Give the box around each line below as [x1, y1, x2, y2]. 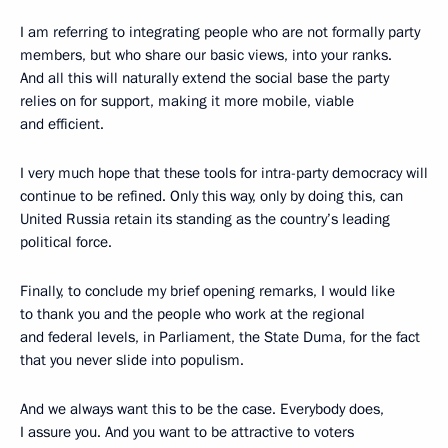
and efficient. [20, 114, 104, 135]
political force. [20, 232, 112, 253]
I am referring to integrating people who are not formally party [20, 22, 420, 43]
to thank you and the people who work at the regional [20, 304, 365, 325]
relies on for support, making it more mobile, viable [20, 91, 354, 112]
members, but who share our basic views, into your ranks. [20, 45, 392, 66]
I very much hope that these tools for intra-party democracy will [20, 163, 428, 184]
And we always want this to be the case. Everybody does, [20, 399, 384, 420]
